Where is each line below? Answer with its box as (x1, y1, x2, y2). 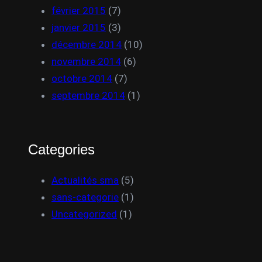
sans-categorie (51, 191, 119, 203)
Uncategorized (51, 208, 117, 220)
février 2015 (51, 5, 106, 16)
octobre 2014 (51, 73, 112, 84)
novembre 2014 (51, 56, 121, 67)
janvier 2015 (51, 22, 106, 33)
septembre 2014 (51, 89, 125, 101)
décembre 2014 (51, 39, 122, 50)
